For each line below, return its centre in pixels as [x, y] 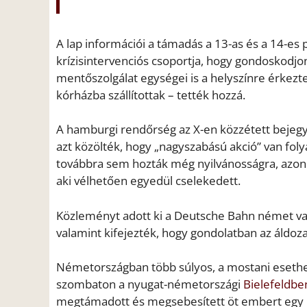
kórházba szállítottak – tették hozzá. [151, 95]
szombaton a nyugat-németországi [150, 284]
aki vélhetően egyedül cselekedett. [148, 181]
